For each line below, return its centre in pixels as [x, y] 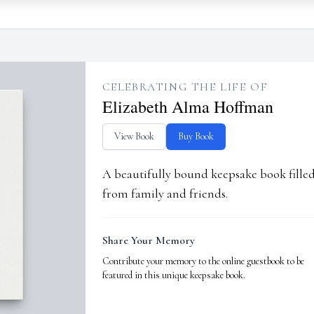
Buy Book [196, 136]
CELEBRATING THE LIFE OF [185, 87]
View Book [134, 136]
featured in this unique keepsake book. [173, 275]
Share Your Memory [148, 240]
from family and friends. [165, 193]
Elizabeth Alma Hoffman [187, 107]
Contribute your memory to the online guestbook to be [203, 261]
